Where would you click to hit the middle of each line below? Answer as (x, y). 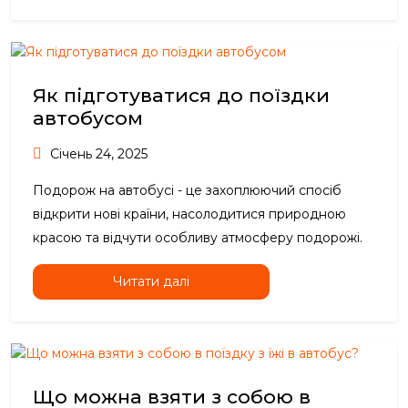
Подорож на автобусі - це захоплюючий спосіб (187, 191)
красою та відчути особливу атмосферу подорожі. (198, 238)
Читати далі (151, 282)
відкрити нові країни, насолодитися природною (189, 214)
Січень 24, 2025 (97, 154)
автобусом (88, 118)
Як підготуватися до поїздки (181, 96)
